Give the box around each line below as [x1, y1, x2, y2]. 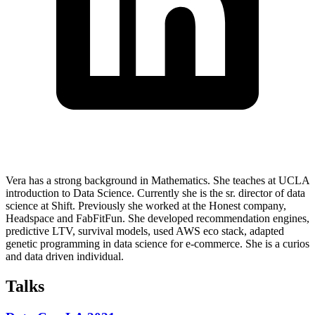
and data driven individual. [6, 250, 124, 262]
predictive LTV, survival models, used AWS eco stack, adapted [6, 224, 284, 237]
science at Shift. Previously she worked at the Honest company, [6, 199, 286, 212]
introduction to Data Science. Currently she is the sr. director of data [6, 186, 305, 199]
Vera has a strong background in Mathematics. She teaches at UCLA [6, 174, 309, 186]
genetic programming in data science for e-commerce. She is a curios [6, 237, 309, 250]
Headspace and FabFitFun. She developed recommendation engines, [6, 212, 309, 224]
